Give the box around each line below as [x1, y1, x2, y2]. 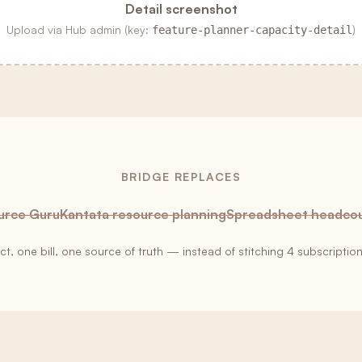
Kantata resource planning [59, 206, 226, 222]
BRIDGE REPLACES [121, 170, 241, 183]
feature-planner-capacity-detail [152, 23, 352, 36]
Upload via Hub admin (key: [6, 23, 149, 36]
